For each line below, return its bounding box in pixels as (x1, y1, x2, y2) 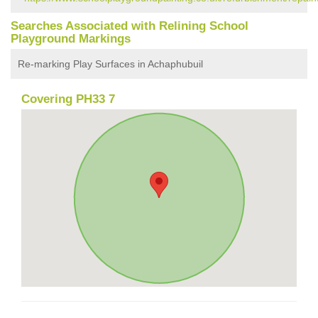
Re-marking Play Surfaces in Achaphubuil (18, 57, 203, 70)
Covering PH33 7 (21, 92, 115, 106)
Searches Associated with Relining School (11, 18, 248, 33)
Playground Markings (11, 31, 131, 45)
